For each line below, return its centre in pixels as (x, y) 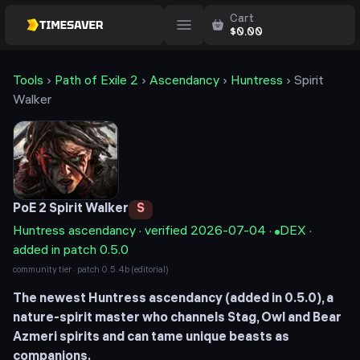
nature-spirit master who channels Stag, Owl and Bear (177, 319)
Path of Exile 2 (96, 82)
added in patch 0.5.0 (71, 251)
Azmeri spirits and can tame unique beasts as (151, 338)
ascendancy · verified (128, 232)
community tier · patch (57, 271)
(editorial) (149, 271)
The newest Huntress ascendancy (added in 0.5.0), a (173, 299)
